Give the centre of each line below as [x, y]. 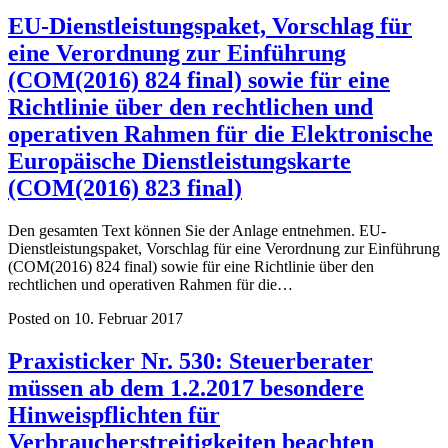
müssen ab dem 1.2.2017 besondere [186, 387]
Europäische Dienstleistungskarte [179, 160]
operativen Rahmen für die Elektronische [220, 133]
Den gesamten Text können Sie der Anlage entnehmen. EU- [197, 230]
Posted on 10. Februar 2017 [95, 318]
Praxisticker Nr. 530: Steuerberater [190, 360]
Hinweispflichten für [114, 414]
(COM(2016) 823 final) [125, 187]
